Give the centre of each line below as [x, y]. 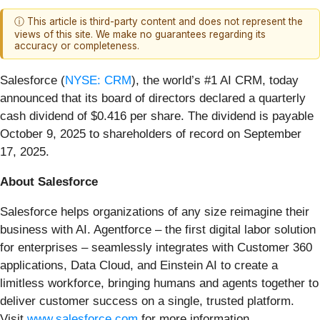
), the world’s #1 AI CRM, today [215, 80]
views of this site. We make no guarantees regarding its [140, 35]
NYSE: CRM [98, 80]
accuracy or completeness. [77, 46]
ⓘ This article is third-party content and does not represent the [159, 22]
